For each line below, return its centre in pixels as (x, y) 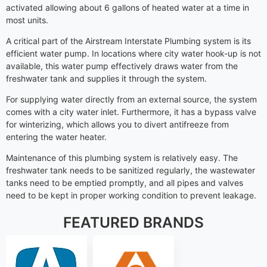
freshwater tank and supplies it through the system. (106, 78)
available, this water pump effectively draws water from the (122, 66)
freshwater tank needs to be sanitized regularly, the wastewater (131, 170)
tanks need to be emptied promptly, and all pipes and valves (125, 182)
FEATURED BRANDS (133, 222)
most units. (27, 20)
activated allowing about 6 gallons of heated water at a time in (128, 7)
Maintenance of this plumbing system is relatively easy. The (122, 157)
